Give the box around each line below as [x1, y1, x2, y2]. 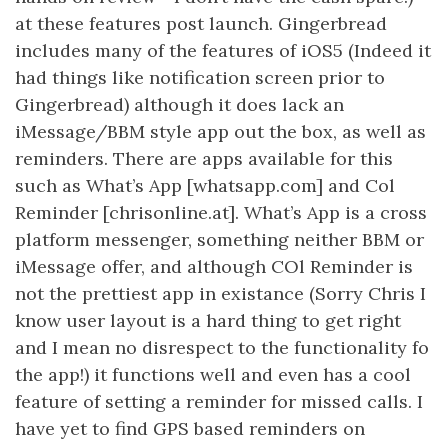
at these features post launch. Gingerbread [15, 12, 387, 35]
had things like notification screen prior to [15, 66, 385, 89]
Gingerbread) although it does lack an [15, 93, 344, 116]
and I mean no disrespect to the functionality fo [15, 336, 429, 359]
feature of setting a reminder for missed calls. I [15, 390, 423, 413]
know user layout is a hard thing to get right [15, 309, 401, 332]
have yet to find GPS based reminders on [15, 417, 365, 440]
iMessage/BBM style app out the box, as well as [15, 120, 426, 143]
